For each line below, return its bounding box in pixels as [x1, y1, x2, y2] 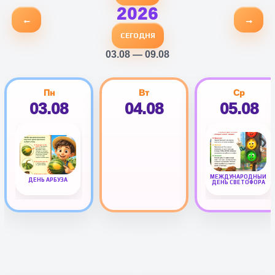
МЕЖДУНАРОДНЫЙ [210, 174, 266, 180]
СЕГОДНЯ [120, 31, 155, 40]
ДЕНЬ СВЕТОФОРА [211, 179, 265, 186]
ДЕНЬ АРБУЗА [28, 176, 68, 183]
